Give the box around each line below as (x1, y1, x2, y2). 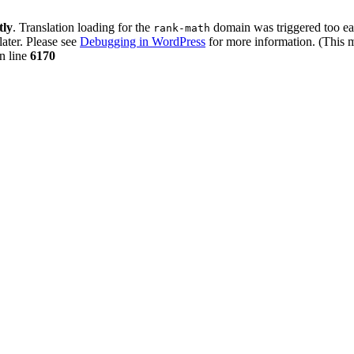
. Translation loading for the (13, 21, 153, 34)
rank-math (153, 22, 210, 34)
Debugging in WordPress (80, 35, 205, 48)
